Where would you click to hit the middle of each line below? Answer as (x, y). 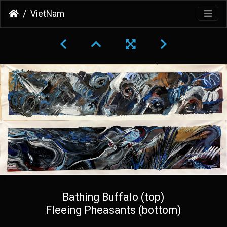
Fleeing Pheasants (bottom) (113, 210)
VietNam (47, 14)
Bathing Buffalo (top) (113, 197)
